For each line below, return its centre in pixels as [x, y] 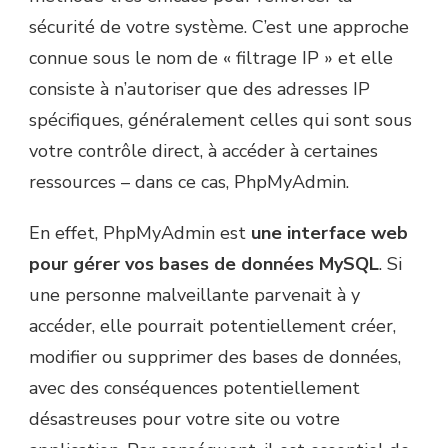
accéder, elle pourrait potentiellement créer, [212, 326]
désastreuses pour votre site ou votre [184, 419]
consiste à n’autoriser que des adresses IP [199, 89]
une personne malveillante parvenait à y [194, 295]
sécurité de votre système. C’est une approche [219, 27]
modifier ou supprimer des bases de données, [215, 357]
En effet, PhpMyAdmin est [140, 233]
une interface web [329, 233]
